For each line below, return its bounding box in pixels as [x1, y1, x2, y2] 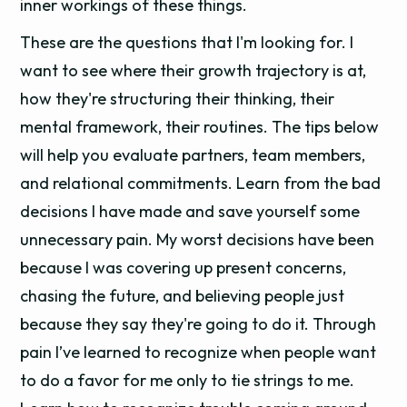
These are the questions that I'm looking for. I [20, 32, 354, 53]
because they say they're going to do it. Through [20, 313, 377, 334]
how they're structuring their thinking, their [20, 88, 335, 109]
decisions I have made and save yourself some [20, 201, 361, 222]
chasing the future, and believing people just [20, 285, 345, 306]
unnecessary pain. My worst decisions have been [20, 229, 375, 250]
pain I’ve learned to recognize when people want [20, 342, 377, 362]
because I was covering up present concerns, [20, 257, 347, 278]
